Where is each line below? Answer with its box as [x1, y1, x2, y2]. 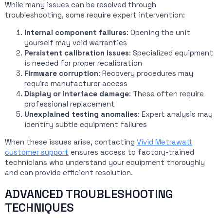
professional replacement [24, 99, 115, 109]
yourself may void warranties [24, 37, 127, 47]
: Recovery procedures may [98, 68, 193, 78]
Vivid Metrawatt [137, 137, 192, 146]
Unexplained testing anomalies [24, 109, 138, 119]
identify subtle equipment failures [24, 119, 147, 129]
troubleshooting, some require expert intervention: [5, 10, 185, 19]
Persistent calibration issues [24, 48, 129, 57]
